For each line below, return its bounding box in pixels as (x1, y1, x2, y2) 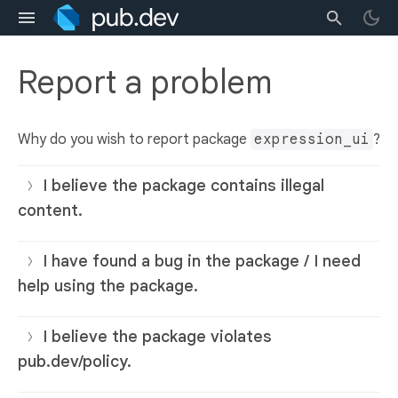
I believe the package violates (43, 327, 272, 347)
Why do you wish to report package (18, 131, 251, 149)
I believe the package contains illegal (43, 176, 324, 196)
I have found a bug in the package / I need (43, 251, 361, 272)
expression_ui (254, 131, 370, 149)
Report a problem (18, 62, 272, 103)
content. (18, 201, 83, 221)
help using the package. (18, 276, 198, 297)
